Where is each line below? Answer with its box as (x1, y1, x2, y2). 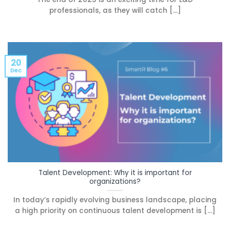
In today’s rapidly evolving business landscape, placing (13, 195, 217, 205)
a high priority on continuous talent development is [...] (14, 205, 216, 216)
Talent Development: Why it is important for (38, 167, 192, 178)
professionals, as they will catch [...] (49, 6, 181, 16)
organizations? (89, 176, 141, 186)
